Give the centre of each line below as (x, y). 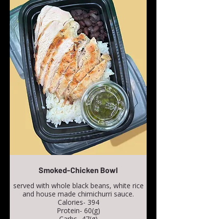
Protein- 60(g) (78, 211)
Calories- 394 (78, 202)
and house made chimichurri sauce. (78, 194)
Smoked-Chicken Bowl (78, 170)
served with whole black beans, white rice (78, 186)
